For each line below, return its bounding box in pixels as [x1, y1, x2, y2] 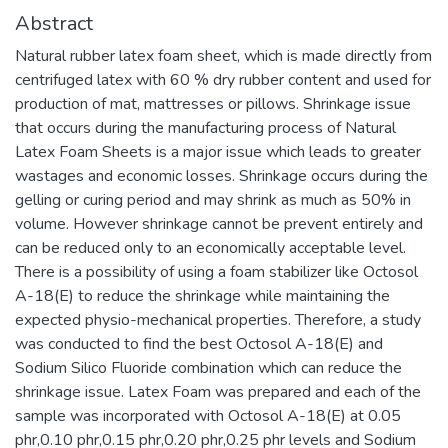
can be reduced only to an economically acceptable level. [15, 237, 406, 259]
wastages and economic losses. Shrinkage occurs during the [15, 165, 428, 187]
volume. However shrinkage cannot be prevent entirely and [15, 213, 423, 235]
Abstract [15, 10, 93, 37]
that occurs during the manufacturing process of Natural [15, 117, 396, 139]
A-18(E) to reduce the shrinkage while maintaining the [15, 285, 390, 307]
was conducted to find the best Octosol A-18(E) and [15, 333, 383, 355]
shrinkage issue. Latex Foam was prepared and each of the [15, 381, 421, 403]
